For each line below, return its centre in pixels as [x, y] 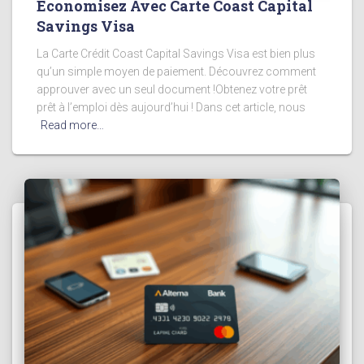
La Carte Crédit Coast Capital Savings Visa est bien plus [176, 54]
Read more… [72, 126]
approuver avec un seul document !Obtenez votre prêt [172, 90]
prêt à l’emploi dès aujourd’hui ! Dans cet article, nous [171, 108]
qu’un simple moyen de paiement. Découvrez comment [176, 72]
